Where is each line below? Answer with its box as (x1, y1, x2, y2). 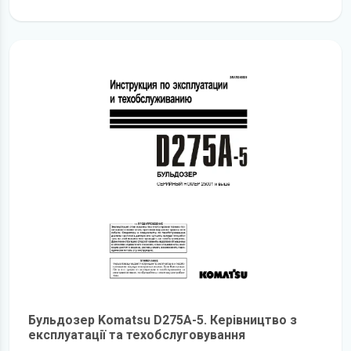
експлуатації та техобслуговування (28, 327, 245, 342)
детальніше (175, 4, 244, 19)
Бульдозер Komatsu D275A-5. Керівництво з (28, 313, 297, 327)
